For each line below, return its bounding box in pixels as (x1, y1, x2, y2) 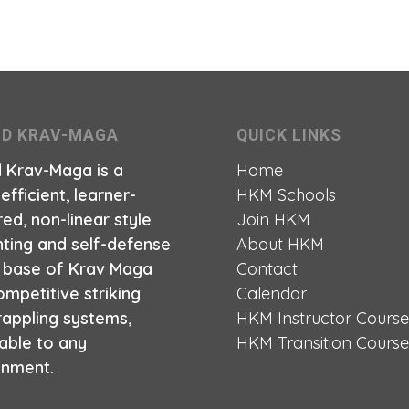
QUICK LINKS (236, 125, 342, 144)
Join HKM (236, 209, 311, 231)
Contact (236, 258, 299, 280)
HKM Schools (236, 184, 337, 206)
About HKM (236, 234, 325, 256)
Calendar (236, 283, 308, 305)
